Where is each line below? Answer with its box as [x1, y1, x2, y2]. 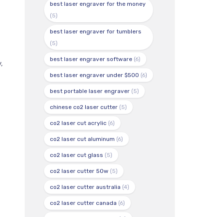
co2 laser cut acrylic [50, 120, 107, 127]
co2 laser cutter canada [50, 200, 117, 207]
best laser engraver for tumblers [50, 28, 141, 35]
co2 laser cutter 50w [50, 168, 108, 175]
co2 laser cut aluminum [50, 136, 115, 143]
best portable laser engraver [50, 88, 130, 95]
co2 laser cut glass [50, 152, 103, 159]
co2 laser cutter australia [50, 184, 121, 191]
